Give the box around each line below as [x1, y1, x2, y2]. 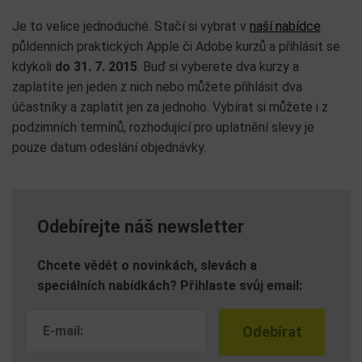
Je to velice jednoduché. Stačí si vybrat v [12, 19, 250, 34]
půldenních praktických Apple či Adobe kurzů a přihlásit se [12, 39, 340, 54]
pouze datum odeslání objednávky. [12, 140, 206, 155]
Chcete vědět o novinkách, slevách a [37, 258, 257, 273]
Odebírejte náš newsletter [37, 217, 244, 237]
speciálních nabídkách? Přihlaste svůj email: [37, 278, 302, 293]
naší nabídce [250, 19, 321, 34]
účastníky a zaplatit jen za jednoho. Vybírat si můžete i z [12, 99, 328, 115]
